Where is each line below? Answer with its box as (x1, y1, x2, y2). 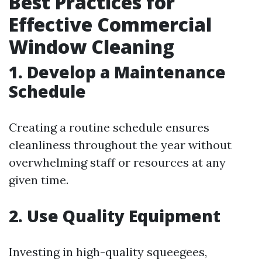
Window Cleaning (9, 34, 174, 59)
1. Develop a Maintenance (9, 61, 226, 83)
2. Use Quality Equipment (9, 205, 220, 227)
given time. (9, 173, 68, 187)
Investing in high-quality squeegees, (9, 244, 207, 259)
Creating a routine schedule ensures (9, 120, 209, 135)
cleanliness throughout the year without (9, 137, 232, 152)
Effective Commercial (9, 12, 212, 37)
